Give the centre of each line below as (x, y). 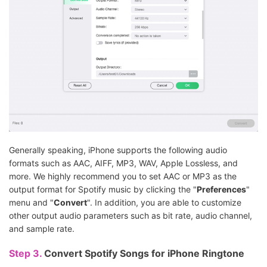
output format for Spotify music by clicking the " (103, 189)
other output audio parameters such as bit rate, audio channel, (131, 215)
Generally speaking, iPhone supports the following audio (118, 150)
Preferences (221, 189)
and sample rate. (42, 228)
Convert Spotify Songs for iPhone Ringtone (144, 253)
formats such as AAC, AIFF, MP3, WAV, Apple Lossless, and (123, 163)
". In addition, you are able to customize (164, 202)
